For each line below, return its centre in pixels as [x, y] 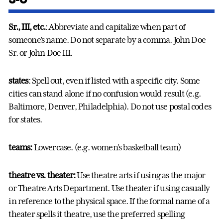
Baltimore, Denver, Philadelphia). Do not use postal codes [110, 107]
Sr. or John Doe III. [41, 53]
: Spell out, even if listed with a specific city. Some [114, 81]
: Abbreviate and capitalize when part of [115, 27]
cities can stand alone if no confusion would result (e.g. [105, 94]
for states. [25, 120]
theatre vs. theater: [42, 175]
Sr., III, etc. [27, 27]
